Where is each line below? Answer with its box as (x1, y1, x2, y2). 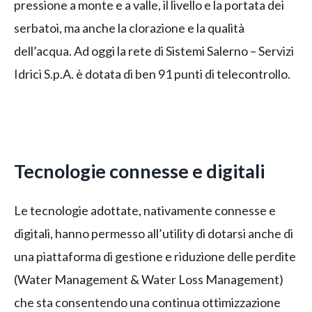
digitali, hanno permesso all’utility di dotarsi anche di (14, 226, 293, 242)
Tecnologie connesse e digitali (14, 159, 265, 183)
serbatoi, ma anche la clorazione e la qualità (14, 20, 244, 36)
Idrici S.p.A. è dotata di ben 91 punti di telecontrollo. (14, 66, 290, 82)
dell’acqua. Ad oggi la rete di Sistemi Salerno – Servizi (14, 43, 294, 59)
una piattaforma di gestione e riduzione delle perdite (14, 249, 296, 265)
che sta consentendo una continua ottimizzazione (14, 295, 281, 311)
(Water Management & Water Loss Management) (14, 272, 283, 288)
